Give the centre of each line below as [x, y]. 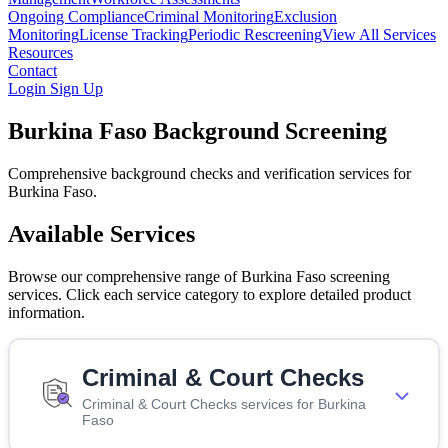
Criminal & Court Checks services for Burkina [224, 403]
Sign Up [76, 88]
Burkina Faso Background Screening [197, 130]
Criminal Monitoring [209, 16]
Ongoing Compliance [76, 16]
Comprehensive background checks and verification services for [209, 173]
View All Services [379, 34]
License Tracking [133, 34]
